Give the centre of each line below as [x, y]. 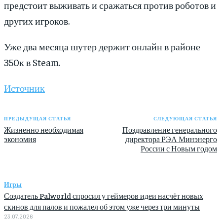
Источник [24, 88]
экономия [20, 139]
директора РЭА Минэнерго [171, 139]
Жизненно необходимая [44, 130]
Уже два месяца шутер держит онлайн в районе [102, 46]
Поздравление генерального [169, 130]
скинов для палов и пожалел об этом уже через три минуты [102, 206]
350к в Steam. [32, 62]
